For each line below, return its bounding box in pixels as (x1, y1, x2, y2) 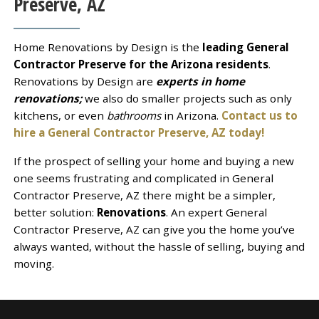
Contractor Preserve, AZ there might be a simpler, (13, 187, 276, 202)
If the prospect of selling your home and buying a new (13, 153, 294, 168)
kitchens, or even (13, 108, 107, 122)
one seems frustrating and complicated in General (13, 170, 273, 185)
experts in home (155, 73, 245, 88)
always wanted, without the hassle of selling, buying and (13, 239, 305, 253)
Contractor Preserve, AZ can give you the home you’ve (13, 221, 295, 236)
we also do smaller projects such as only (81, 90, 292, 105)
